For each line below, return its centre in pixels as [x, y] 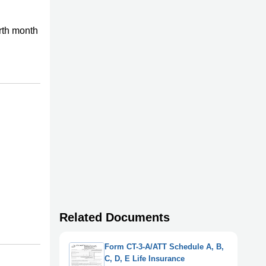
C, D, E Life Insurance [145, 259]
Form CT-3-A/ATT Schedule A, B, [164, 247]
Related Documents [115, 218]
